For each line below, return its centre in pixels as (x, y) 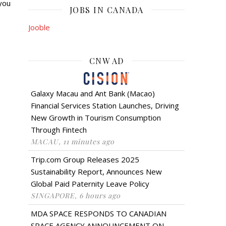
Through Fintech (59, 129)
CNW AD (106, 61)
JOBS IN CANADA (106, 10)
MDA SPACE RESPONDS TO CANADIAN (99, 213)
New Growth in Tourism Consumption (96, 117)
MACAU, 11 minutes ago (73, 141)
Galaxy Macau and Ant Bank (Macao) (93, 93)
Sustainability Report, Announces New (96, 171)
